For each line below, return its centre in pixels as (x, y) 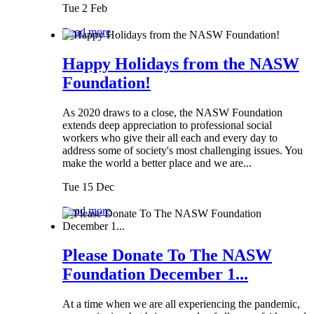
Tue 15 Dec (88, 187)
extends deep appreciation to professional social (167, 125)
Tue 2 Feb (85, 8)
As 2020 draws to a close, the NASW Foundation (172, 113)
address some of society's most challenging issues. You (183, 151)
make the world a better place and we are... (157, 163)
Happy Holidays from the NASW (181, 64)
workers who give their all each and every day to (170, 138)
